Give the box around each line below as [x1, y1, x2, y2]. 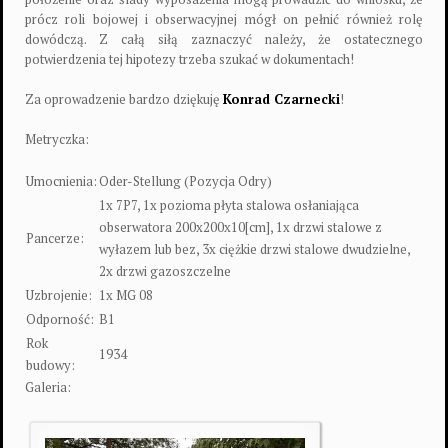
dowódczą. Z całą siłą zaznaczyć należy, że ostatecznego [25, 30, 423, 48]
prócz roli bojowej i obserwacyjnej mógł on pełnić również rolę [25, 10, 423, 28]
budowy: [26, 356, 75, 374]
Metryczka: [25, 130, 89, 148]
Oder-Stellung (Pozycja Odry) [99, 172, 272, 190]
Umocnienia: [26, 172, 97, 190]
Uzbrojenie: [26, 286, 92, 304]
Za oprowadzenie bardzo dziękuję [25, 90, 223, 108]
